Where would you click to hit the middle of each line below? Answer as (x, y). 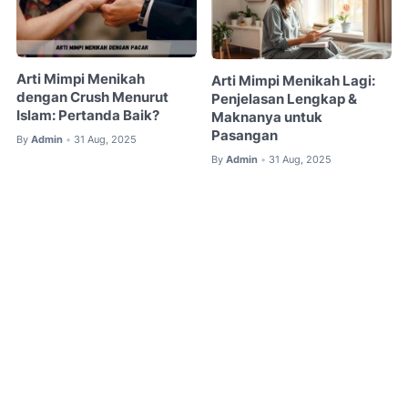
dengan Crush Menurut (92, 98)
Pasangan (245, 135)
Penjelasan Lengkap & (285, 99)
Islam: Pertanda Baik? (88, 116)
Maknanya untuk (267, 117)
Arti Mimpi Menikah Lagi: (294, 81)
